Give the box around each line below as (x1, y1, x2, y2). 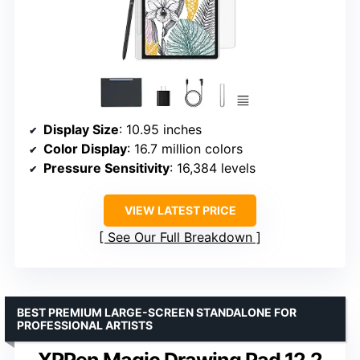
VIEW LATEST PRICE (124, 202, 236, 217)
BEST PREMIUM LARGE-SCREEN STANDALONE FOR (17, 305, 297, 319)
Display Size (43, 121, 119, 137)
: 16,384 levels (170, 159, 256, 176)
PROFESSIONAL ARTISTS (17, 317, 153, 332)
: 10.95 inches (119, 121, 202, 137)
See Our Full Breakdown (108, 228, 252, 245)
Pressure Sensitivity (43, 159, 170, 176)
